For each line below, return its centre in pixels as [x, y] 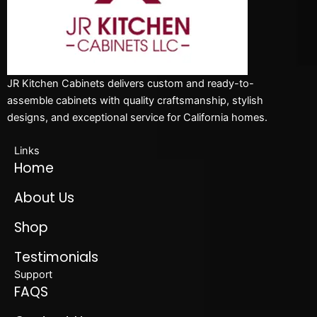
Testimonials [56, 257]
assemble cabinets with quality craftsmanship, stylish [135, 101]
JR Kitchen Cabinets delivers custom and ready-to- [131, 84]
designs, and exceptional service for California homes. [137, 118]
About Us [44, 198]
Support [33, 275]
